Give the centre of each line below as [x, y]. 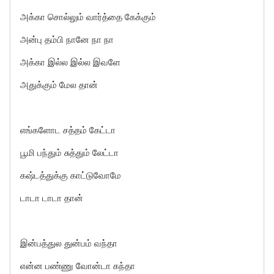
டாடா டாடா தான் [52, 198]
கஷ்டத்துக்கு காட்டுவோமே [71, 175]
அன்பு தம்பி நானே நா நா [67, 39]
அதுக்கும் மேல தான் [59, 85]
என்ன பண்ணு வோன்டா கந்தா [78, 266]
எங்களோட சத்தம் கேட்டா [68, 130]
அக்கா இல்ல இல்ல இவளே [70, 62]
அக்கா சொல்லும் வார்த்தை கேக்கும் [88, 17]
